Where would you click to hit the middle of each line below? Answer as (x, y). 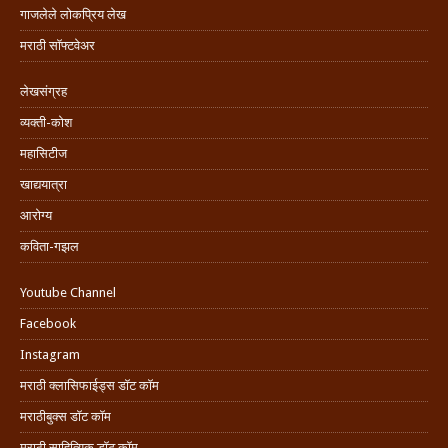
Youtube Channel (68, 292)
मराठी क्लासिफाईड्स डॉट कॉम (89, 385)
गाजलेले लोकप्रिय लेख (73, 14)
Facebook (48, 323)
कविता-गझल (49, 246)
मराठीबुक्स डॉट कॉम (65, 416)
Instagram (50, 354)
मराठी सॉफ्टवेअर (57, 45)
